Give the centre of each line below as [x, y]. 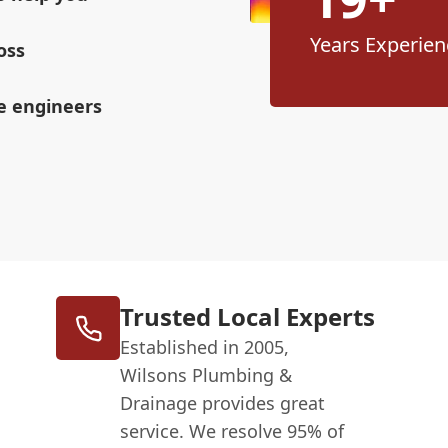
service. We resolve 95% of [232, 431]
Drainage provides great [223, 403]
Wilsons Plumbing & [206, 375]
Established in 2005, [205, 347]
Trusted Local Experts [248, 317]
